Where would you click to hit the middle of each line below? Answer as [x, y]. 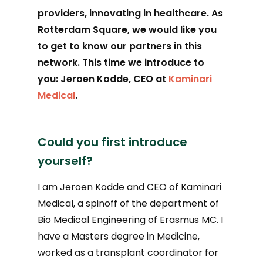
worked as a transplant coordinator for [128, 253]
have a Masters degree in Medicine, [119, 236]
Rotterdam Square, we [93, 30]
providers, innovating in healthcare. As [131, 13]
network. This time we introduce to [121, 63]
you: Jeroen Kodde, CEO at [103, 79]
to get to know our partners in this [120, 46]
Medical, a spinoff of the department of [129, 203]
